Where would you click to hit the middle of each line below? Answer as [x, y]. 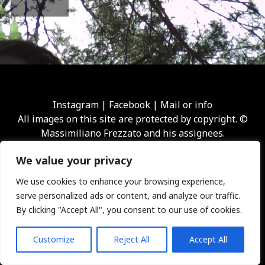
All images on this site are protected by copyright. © [132, 119]
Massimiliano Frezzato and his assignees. [132, 133]
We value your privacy [74, 160]
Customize [54, 239]
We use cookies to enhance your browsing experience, [121, 181]
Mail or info [186, 104]
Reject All [132, 239]
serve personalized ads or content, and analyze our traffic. [128, 195]
